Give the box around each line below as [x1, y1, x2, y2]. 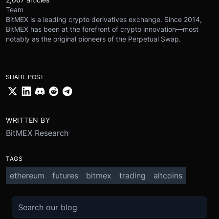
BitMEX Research [6, 128, 68, 138]
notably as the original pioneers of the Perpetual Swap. [6, 34, 181, 43]
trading [119, 170, 146, 180]
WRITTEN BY [6, 115, 50, 124]
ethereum [10, 170, 44, 180]
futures [52, 170, 78, 180]
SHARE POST [6, 72, 44, 81]
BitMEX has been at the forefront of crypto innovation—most [6, 24, 198, 33]
